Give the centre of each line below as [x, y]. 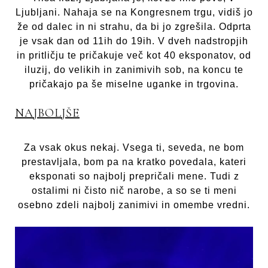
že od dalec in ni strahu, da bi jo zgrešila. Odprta [134, 27]
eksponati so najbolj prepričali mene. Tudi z [134, 176]
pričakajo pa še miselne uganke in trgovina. [134, 84]
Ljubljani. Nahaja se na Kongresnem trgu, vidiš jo [134, 13]
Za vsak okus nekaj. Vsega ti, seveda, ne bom [134, 147]
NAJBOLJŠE [47, 113]
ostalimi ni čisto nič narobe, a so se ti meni [134, 190]
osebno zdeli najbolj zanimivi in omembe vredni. [134, 205]
